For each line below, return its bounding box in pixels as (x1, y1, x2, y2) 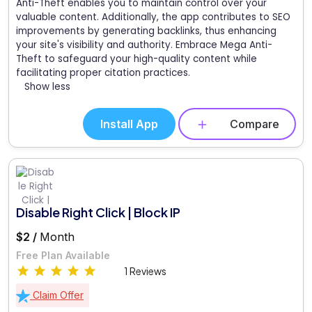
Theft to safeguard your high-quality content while (16, 52, 257, 65)
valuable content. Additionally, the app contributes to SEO (16, 10, 290, 24)
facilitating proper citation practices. (16, 65, 190, 79)
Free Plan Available (16, 249, 110, 262)
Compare (230, 116, 279, 131)
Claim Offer (30, 289, 84, 302)
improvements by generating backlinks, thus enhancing (16, 24, 276, 38)
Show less (24, 79, 70, 93)
